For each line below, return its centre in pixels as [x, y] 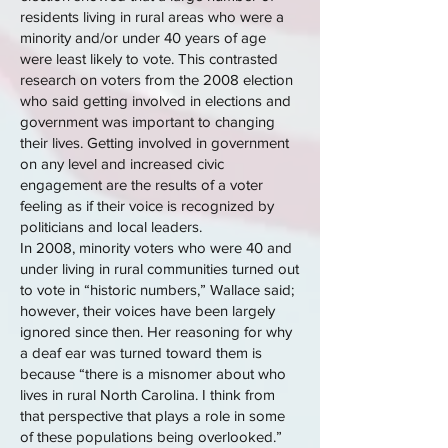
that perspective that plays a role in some [152, 415]
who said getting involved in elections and [155, 100]
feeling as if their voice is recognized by [147, 205]
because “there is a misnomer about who [153, 373]
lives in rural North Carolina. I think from [147, 394]
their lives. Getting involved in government [154, 142]
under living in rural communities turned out [159, 268]
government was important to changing [147, 121]
